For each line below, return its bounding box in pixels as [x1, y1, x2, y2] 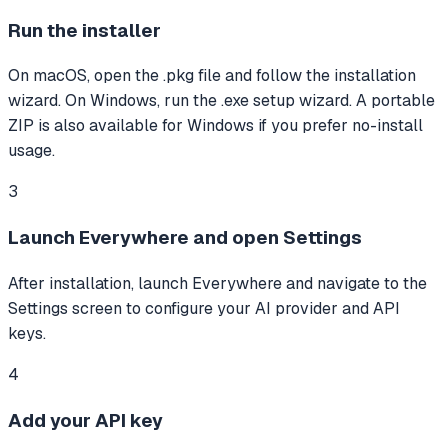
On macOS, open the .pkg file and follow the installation [8, 65, 416, 87]
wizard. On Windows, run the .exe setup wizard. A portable [8, 90, 435, 112]
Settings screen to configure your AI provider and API [8, 297, 400, 319]
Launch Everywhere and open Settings [8, 225, 362, 251]
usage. [8, 140, 55, 162]
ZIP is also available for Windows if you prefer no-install [8, 115, 423, 137]
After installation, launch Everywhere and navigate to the [8, 272, 427, 294]
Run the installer [8, 17, 161, 43]
